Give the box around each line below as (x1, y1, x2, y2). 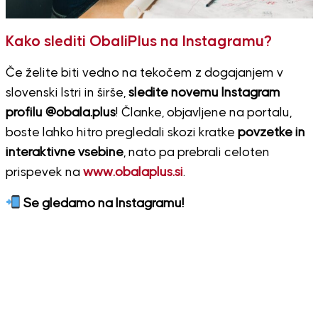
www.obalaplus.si (82, 165, 183, 179)
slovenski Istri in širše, (5, 86, 128, 99)
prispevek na (5, 165, 83, 179)
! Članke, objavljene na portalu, (115, 106, 292, 119)
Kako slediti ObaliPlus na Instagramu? (5, 33, 272, 50)
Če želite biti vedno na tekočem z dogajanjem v (5, 66, 283, 79)
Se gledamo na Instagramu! (21, 197, 185, 210)
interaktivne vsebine (5, 146, 124, 159)
